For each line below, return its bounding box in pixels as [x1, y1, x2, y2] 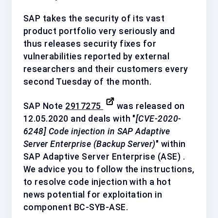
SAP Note [23, 101, 66, 111]
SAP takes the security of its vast [23, 13, 165, 23]
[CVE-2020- [135, 113, 182, 124]
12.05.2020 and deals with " [23, 113, 136, 124]
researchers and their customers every [23, 64, 188, 74]
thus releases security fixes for [23, 38, 157, 49]
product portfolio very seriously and [23, 26, 175, 36]
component [23, 202, 74, 212]
